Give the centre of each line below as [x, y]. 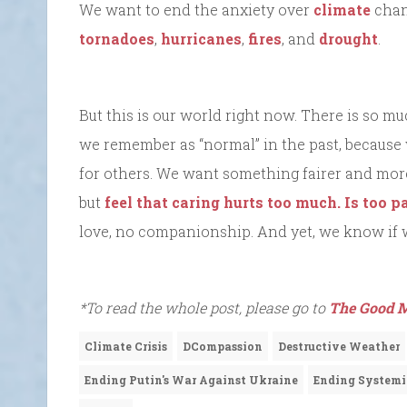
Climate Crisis [126, 346]
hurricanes [201, 38]
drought [348, 38]
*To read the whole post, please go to [204, 307]
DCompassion [223, 346]
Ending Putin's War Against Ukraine [191, 379]
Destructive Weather [339, 346]
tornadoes [117, 38]
